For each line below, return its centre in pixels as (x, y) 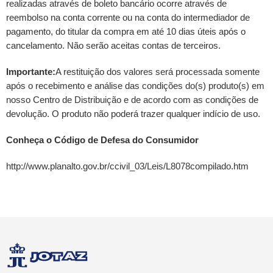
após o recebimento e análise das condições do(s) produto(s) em (135, 86)
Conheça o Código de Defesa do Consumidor (102, 140)
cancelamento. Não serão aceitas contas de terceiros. (113, 45)
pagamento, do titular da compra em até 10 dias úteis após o (126, 31)
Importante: (31, 72)
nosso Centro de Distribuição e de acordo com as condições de (132, 100)
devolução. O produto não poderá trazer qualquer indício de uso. (133, 114)
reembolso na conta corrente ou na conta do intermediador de (128, 17)
